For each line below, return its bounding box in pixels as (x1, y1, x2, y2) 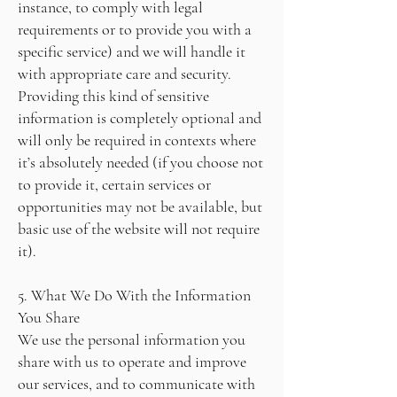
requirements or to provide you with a (18, 19, 252, 39)
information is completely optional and (18, 108, 261, 128)
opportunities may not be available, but (18, 197, 262, 216)
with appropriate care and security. (18, 64, 231, 83)
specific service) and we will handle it (18, 42, 245, 61)
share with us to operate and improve (18, 352, 246, 371)
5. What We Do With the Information (18, 285, 251, 305)
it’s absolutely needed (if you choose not (18, 152, 263, 172)
